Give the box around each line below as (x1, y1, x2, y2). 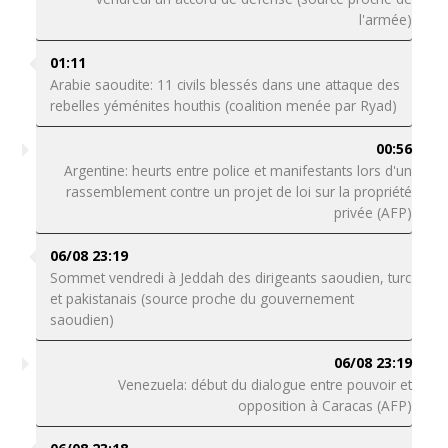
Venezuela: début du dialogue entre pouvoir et (118, 375, 413, 394)
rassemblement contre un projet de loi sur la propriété (66, 182, 413, 201)
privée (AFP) (334, 203, 413, 222)
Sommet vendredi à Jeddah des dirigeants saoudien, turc (49, 268, 411, 287)
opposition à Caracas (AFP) (238, 396, 413, 415)
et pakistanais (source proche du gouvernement (49, 289, 354, 308)
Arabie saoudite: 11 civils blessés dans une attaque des (49, 75, 400, 94)
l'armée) (359, 10, 413, 29)
